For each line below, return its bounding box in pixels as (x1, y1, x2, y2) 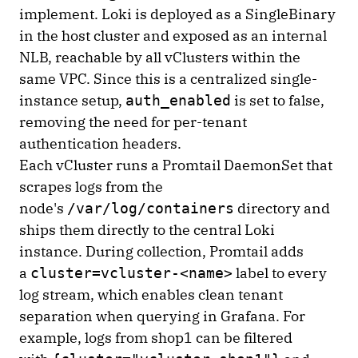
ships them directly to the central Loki (19, 220, 275, 239)
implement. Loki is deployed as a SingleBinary (19, 4, 336, 23)
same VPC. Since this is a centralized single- (19, 69, 317, 88)
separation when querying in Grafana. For (19, 306, 305, 325)
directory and (234, 198, 330, 217)
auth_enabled (125, 91, 231, 109)
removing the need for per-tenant (19, 112, 247, 131)
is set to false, (231, 90, 324, 109)
